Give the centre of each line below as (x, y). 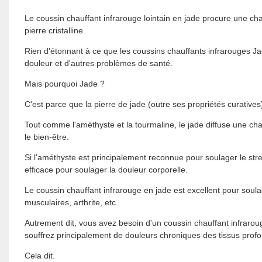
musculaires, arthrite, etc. (71, 202)
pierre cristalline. (55, 30)
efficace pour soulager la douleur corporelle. (106, 169)
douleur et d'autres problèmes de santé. (98, 63)
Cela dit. (39, 255)
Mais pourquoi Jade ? (64, 83)
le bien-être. (46, 137)
